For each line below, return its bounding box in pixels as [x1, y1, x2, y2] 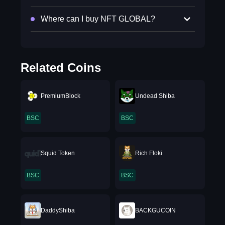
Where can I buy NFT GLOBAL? [40, 15, 155, 23]
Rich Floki [135, 150, 162, 157]
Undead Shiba [135, 92, 175, 99]
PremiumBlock [40, 92, 80, 99]
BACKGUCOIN [135, 207, 176, 214]
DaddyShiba [40, 207, 75, 214]
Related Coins [20, 61, 101, 74]
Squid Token [40, 150, 75, 157]
